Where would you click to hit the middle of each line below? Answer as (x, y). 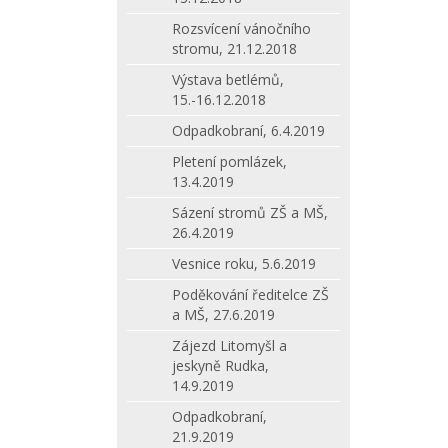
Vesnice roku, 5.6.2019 (244, 263)
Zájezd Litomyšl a (229, 345)
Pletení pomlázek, (229, 161)
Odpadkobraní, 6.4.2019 (248, 130)
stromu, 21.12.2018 (234, 48)
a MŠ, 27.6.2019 (223, 314)
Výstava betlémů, (228, 79)
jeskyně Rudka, (220, 365)
